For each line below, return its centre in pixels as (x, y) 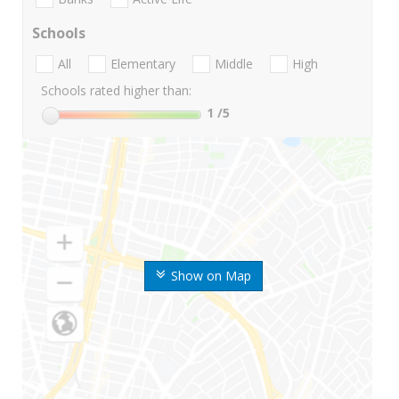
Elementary (143, 64)
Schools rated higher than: (116, 91)
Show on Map (211, 276)
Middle (234, 64)
